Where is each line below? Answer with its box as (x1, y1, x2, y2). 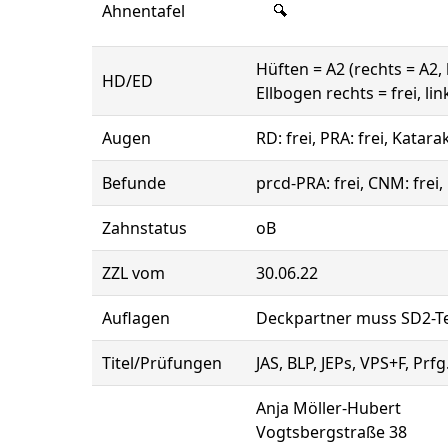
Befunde (102, 172, 166, 194)
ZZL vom (102, 262, 165, 284)
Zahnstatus (102, 217, 187, 239)
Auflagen (102, 307, 170, 329)
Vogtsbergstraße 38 (256, 421, 407, 443)
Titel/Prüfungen (102, 352, 222, 374)
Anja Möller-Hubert (256, 397, 401, 419)
